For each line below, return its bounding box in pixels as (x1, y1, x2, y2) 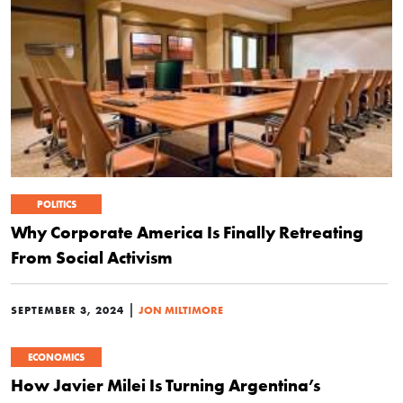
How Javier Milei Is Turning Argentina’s (11, 374, 320, 397)
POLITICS (36, 198, 76, 211)
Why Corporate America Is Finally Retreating (11, 221, 363, 244)
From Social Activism (11, 246, 173, 269)
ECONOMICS (28, 351, 85, 364)
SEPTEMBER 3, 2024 (11, 303, 124, 318)
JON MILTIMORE (139, 303, 223, 318)
